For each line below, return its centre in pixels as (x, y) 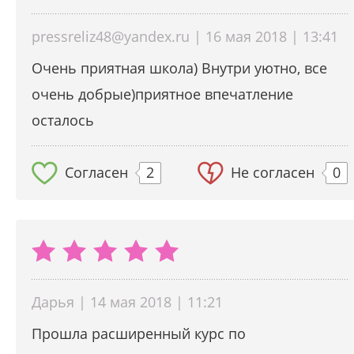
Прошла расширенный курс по (139, 334)
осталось (63, 121)
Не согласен (273, 173)
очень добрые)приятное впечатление (162, 94)
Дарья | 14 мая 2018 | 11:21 (127, 302)
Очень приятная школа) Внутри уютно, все (179, 68)
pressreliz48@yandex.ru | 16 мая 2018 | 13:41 (185, 37)
